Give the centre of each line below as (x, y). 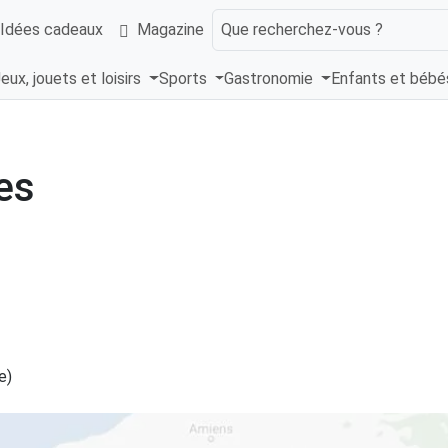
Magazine (170, 29)
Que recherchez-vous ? (302, 29)
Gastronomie (271, 79)
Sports (184, 79)
